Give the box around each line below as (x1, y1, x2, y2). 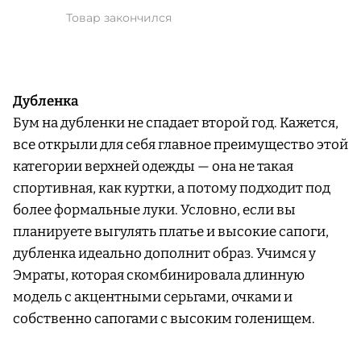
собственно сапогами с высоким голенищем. (13, 310, 315, 328)
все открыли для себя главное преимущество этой (13, 136, 348, 154)
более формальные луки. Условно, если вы (13, 201, 296, 219)
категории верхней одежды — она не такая (13, 158, 293, 176)
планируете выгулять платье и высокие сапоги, (13, 223, 329, 241)
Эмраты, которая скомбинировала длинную (13, 267, 305, 284)
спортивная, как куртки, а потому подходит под (13, 180, 330, 197)
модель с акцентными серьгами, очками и (13, 288, 293, 306)
